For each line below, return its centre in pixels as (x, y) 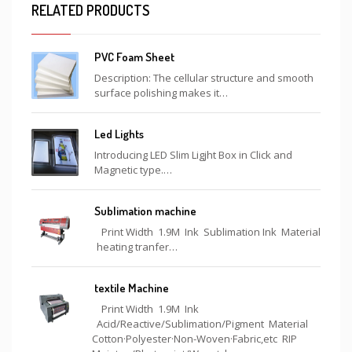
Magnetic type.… (133, 169)
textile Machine (132, 288)
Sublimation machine (145, 211)
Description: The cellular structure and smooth (204, 77)
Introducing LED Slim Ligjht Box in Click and (193, 154)
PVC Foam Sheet (134, 57)
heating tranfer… (136, 246)
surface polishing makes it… (161, 92)
